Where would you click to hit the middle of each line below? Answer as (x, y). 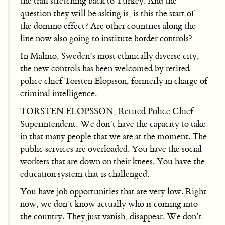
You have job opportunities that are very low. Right (113, 191)
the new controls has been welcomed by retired (105, 68)
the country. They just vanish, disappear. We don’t (111, 216)
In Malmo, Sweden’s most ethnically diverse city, (110, 56)
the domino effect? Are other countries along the (108, 26)
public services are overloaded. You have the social (111, 149)
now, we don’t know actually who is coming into (109, 204)
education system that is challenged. (85, 174)
